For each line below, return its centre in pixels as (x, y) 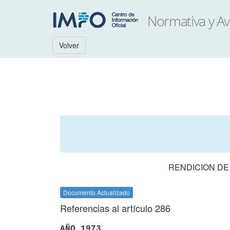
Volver (69, 45)
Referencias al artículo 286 (115, 208)
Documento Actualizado (97, 192)
